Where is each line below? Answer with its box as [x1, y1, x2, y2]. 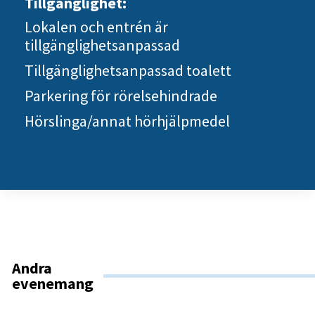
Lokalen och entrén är [25, 17, 168, 37]
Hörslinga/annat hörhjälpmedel [25, 111, 230, 131]
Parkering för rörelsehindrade [25, 86, 217, 105]
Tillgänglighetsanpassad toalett [25, 60, 231, 80]
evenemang [12, 274, 94, 293]
